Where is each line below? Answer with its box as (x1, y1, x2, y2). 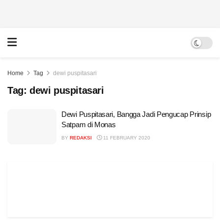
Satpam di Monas (61, 120, 116, 129)
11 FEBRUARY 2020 (102, 135, 150, 140)
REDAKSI (70, 135, 92, 140)
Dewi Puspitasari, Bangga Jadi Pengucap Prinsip (61, 110, 211, 118)
